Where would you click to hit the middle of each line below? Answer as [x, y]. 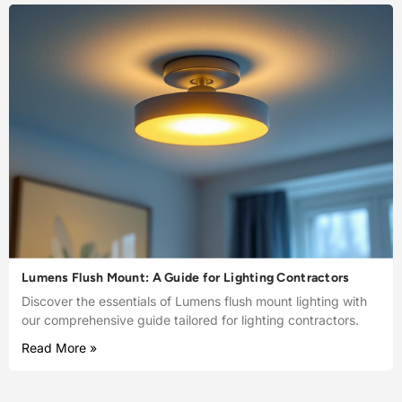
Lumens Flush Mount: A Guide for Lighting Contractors [186, 277]
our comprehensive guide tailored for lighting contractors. [190, 319]
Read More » [59, 347]
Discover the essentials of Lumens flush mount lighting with [194, 301]
